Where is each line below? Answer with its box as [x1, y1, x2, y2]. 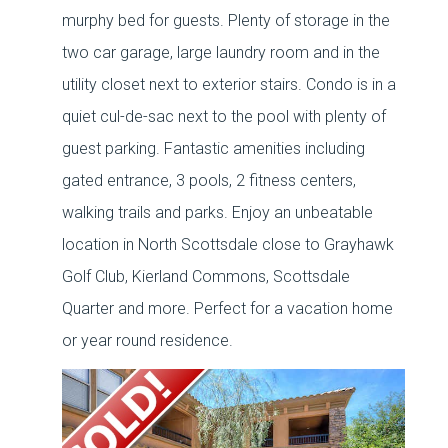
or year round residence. [62, 331, 234, 350]
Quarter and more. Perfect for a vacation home [62, 299, 394, 318]
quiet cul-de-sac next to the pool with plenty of [62, 107, 387, 126]
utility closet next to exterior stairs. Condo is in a [62, 75, 397, 94]
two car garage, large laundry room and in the [62, 43, 381, 62]
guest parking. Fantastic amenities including [62, 139, 366, 158]
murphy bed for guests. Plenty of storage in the [62, 11, 391, 30]
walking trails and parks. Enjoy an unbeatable [62, 203, 374, 222]
